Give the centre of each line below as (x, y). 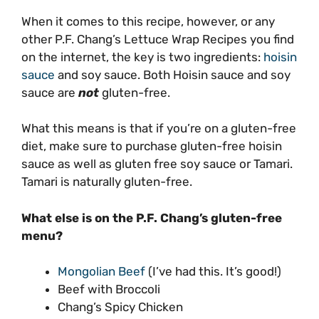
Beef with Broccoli (109, 289)
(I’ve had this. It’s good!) (213, 272)
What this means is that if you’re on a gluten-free (159, 129)
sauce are (50, 92)
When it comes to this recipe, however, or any (148, 21)
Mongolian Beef (101, 272)
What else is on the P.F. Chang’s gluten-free (152, 218)
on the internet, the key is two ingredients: (142, 57)
